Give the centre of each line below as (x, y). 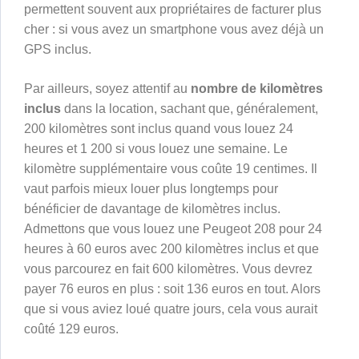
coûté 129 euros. (71, 329)
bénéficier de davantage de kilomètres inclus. (152, 209)
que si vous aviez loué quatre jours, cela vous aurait (171, 309)
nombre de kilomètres (257, 89)
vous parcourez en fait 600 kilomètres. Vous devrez (168, 269)
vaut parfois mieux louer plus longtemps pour (151, 189)
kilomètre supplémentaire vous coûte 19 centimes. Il (171, 169)
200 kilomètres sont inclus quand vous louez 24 (159, 129)
